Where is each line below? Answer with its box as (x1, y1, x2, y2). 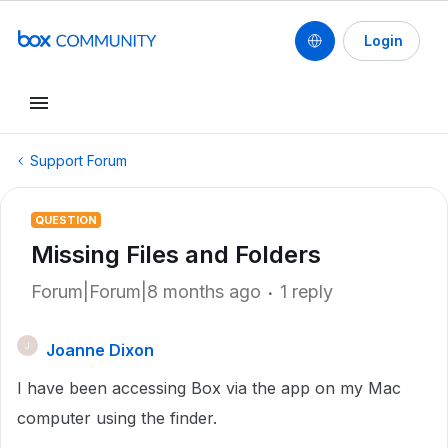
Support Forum (30, 152, 127, 169)
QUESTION (35, 213, 97, 227)
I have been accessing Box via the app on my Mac (17, 378, 401, 398)
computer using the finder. (17, 408, 217, 428)
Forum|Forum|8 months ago (31, 281, 261, 302)
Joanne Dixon (46, 340, 154, 360)
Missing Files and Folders (31, 240, 321, 269)
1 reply (280, 281, 333, 302)
